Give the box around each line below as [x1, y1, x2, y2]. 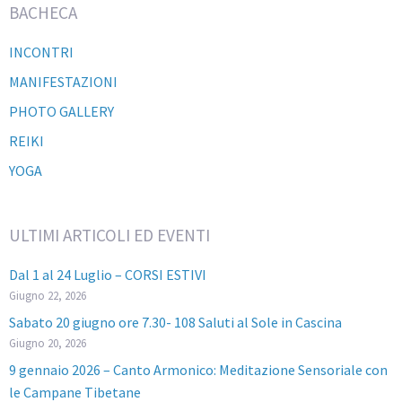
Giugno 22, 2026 [9, 287, 86, 302]
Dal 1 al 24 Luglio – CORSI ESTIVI [9, 265, 206, 284]
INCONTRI [9, 42, 74, 61]
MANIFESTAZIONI [9, 72, 118, 91]
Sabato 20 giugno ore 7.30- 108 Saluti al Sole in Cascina [9, 312, 342, 331]
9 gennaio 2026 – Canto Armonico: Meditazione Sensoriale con [9, 360, 388, 379]
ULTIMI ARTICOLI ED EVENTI [9, 223, 210, 246]
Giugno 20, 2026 [9, 335, 86, 350]
